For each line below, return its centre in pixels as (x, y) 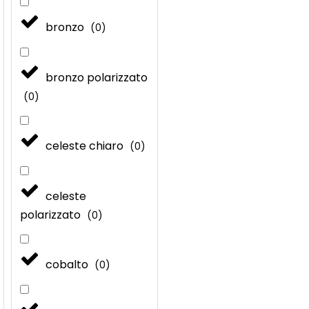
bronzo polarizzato (97, 77)
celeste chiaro (86, 146)
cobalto (69, 264)
